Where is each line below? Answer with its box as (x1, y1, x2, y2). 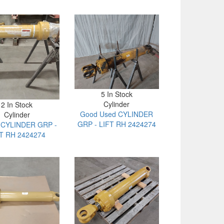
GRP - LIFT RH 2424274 (77, 119, 156, 129)
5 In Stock (100, 89, 132, 99)
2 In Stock (1, 99, 33, 110)
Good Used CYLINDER (80, 109, 153, 119)
